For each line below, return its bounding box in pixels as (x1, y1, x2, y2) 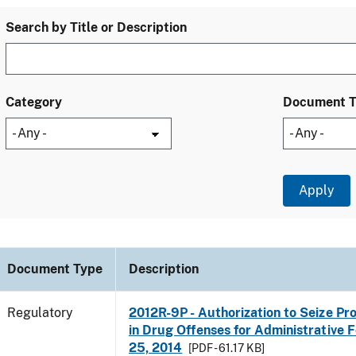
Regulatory (7, 305, 73, 320)
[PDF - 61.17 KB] (188, 342, 265, 354)
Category (6, 95, 62, 110)
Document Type (7, 261, 103, 277)
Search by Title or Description (6, 20, 187, 35)
